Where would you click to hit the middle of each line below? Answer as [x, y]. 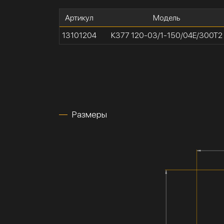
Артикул [79, 18]
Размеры [89, 114]
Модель [167, 18]
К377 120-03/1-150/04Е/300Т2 [166, 35]
